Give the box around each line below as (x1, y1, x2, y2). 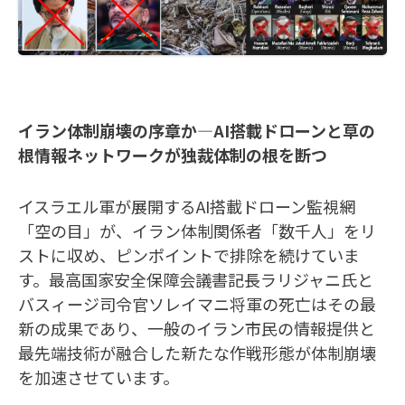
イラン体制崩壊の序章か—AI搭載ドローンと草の (18, 118, 375, 142)
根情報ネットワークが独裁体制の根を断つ (18, 142, 327, 166)
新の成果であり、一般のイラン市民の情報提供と (18, 316, 375, 340)
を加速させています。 (18, 364, 179, 389)
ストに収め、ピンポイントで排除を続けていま (18, 242, 360, 267)
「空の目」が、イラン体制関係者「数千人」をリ (18, 218, 376, 242)
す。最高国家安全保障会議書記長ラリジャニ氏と (18, 267, 373, 291)
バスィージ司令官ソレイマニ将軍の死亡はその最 (18, 291, 376, 316)
